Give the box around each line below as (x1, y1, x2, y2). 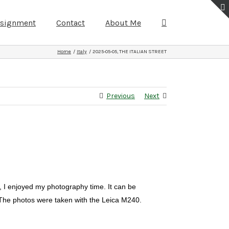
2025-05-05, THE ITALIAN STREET (93, 49, 167, 55)
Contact (56, 17, 85, 28)
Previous (106, 91, 135, 100)
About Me (105, 17, 141, 28)
